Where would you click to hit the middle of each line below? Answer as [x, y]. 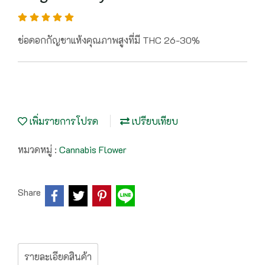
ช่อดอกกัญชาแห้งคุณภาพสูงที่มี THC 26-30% [109, 40]
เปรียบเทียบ [154, 121]
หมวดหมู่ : [38, 149]
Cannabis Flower [93, 149]
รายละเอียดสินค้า [58, 256]
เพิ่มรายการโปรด [63, 121]
